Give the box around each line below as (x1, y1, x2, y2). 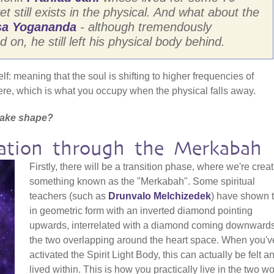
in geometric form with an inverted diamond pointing (29, 205, 253, 216)
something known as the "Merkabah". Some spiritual (29, 176, 255, 187)
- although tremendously (76, 20, 212, 34)
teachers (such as (29, 190, 108, 201)
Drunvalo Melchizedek (108, 190, 211, 201)
